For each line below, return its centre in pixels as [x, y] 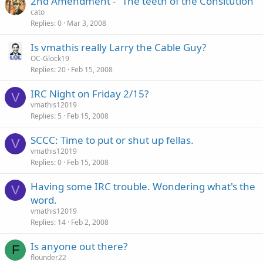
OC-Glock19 [50, 58]
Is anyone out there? [79, 246]
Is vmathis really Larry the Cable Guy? [118, 47]
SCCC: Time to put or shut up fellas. [112, 140]
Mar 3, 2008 [87, 23]
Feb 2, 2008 [90, 222]
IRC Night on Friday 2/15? [90, 94]
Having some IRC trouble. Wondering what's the [143, 186]
